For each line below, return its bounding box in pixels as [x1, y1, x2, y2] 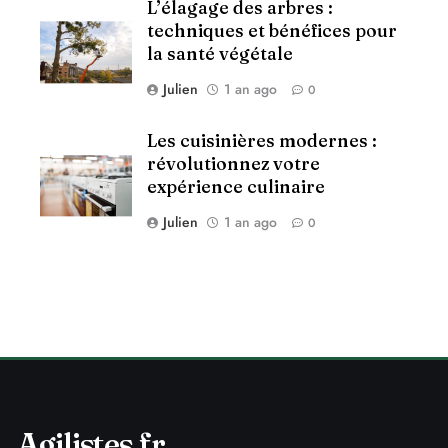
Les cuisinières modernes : [147, 130, 377, 152]
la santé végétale [147, 42, 293, 64]
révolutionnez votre [147, 153, 320, 175]
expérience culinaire [147, 176, 325, 198]
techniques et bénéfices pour [147, 19, 397, 41]
